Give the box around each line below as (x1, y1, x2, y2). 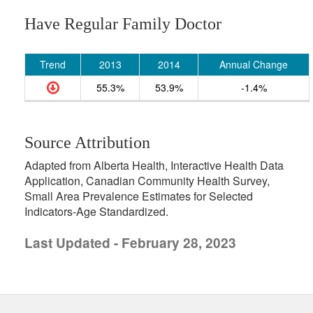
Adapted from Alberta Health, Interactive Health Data (24, 157, 284, 173)
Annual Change (219, 57, 288, 71)
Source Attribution (24, 133, 150, 152)
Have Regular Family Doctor (24, 15, 221, 33)
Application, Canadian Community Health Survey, (24, 173, 270, 189)
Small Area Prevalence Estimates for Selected (24, 188, 253, 204)
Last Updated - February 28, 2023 (24, 233, 236, 252)
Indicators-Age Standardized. (24, 203, 168, 219)
